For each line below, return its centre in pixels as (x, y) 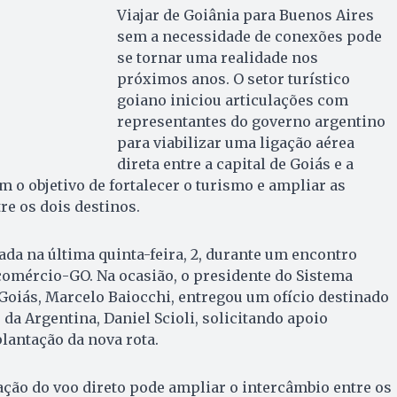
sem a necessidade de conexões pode (249, 36)
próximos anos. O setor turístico (233, 78)
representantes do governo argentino (251, 121)
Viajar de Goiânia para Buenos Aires (245, 15)
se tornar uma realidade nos (217, 57)
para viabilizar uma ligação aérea (235, 142)
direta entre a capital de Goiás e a (235, 163)
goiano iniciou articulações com (232, 100)
